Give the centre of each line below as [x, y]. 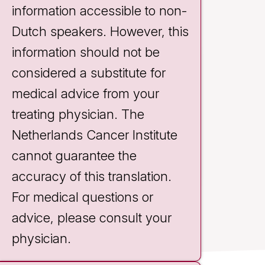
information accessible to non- [99, 11]
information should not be [86, 52]
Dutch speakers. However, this [100, 31]
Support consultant [107, 149]
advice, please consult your [92, 218]
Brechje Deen [107, 128]
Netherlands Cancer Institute [95, 135]
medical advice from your [85, 93]
